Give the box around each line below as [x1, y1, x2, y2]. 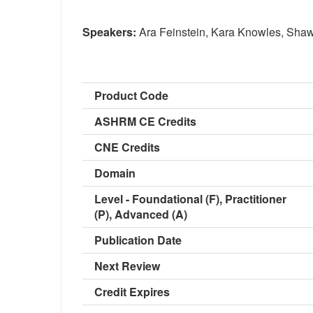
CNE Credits [94, 138, 160, 155]
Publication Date [94, 231, 182, 248]
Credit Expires [94, 283, 170, 300]
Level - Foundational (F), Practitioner [94, 190, 286, 207]
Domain [94, 164, 136, 181]
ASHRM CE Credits [94, 112, 196, 129]
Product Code [94, 87, 168, 103]
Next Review [94, 257, 160, 274]
